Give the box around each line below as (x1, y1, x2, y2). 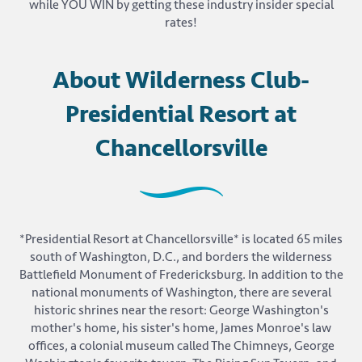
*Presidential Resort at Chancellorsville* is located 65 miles (19, 231, 343, 248)
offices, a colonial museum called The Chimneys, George (27, 338, 335, 355)
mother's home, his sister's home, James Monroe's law (31, 320, 331, 337)
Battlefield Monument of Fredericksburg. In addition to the (19, 267, 343, 284)
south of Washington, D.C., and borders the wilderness (30, 249, 332, 266)
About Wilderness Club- (53, 65, 309, 96)
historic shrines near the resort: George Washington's (33, 302, 329, 319)
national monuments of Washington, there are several (31, 284, 331, 301)
